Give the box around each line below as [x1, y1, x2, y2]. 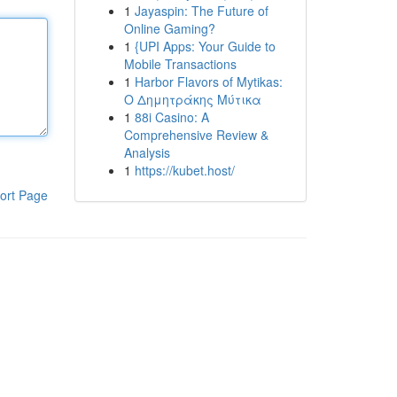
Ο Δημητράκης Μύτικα [123, 90, 261, 108]
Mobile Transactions [123, 55, 237, 73]
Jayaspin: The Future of [134, 2, 269, 19]
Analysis [123, 144, 170, 161]
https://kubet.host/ [134, 161, 235, 179]
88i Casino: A [134, 108, 209, 126]
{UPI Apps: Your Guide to [134, 37, 276, 55]
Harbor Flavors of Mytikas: [134, 73, 283, 90]
